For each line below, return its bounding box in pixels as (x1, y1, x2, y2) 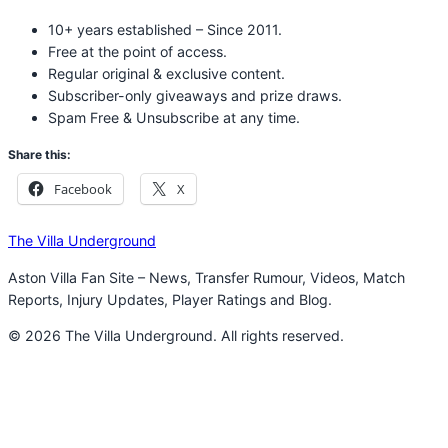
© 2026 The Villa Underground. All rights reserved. (8, 326, 344, 344)
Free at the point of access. (48, 43, 227, 61)
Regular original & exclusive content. (48, 65, 285, 83)
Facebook (54, 180, 112, 199)
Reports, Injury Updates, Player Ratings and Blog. (8, 290, 332, 308)
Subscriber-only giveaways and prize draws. (48, 87, 342, 105)
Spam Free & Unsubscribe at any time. (48, 109, 300, 127)
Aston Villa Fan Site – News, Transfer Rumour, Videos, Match (8, 268, 405, 286)
